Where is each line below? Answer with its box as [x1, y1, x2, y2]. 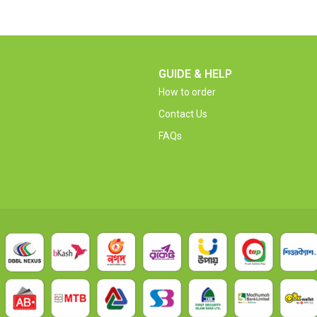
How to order [158, 86, 216, 98]
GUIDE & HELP [158, 67, 232, 81]
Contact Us [158, 108, 207, 120]
